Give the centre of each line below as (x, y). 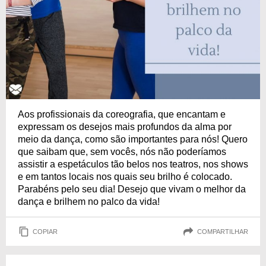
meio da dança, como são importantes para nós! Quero (133, 139)
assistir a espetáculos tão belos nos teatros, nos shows (133, 164)
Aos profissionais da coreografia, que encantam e (122, 114)
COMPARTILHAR (223, 231)
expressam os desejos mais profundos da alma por (125, 127)
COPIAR (45, 231)
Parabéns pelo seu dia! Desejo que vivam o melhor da (132, 189)
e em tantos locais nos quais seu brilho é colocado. (125, 177)
